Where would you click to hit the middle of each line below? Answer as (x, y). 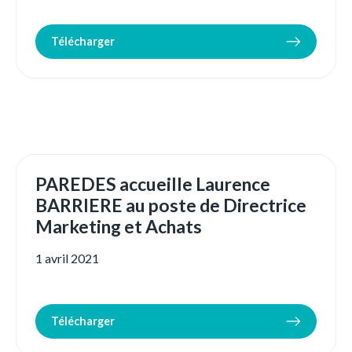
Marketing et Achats (119, 227)
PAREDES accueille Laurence (153, 184)
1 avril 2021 (67, 258)
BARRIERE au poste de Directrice (171, 205)
